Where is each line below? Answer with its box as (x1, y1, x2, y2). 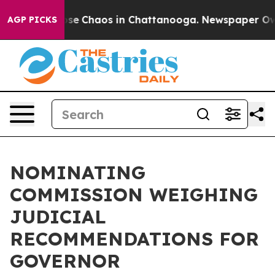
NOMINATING (10, 161, 145, 184)
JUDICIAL (10, 205, 106, 228)
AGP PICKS (7, 14, 57, 25)
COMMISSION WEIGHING (10, 183, 258, 206)
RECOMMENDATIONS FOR (10, 227, 259, 250)
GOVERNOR (10, 249, 120, 273)
